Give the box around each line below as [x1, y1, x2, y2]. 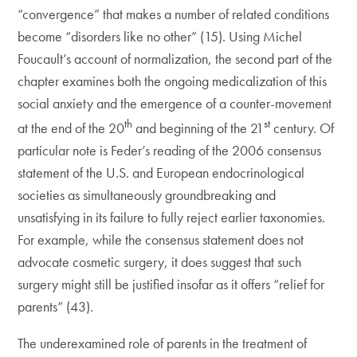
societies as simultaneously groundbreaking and [18, 186, 277, 204]
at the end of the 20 [18, 119, 125, 137]
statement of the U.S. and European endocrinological [18, 163, 305, 182]
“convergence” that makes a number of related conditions [18, 5, 330, 23]
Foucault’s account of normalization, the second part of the [18, 49, 333, 68]
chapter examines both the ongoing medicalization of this [18, 72, 328, 90]
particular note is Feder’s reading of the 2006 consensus [18, 141, 322, 159]
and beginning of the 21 [132, 119, 265, 137]
